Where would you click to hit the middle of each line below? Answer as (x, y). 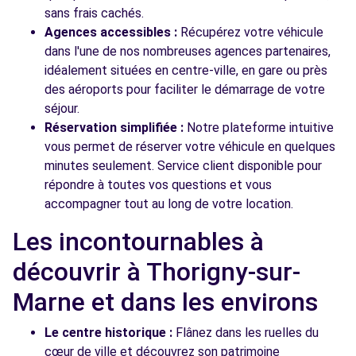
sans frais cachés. (94, 13)
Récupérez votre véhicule (250, 32)
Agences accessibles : (111, 32)
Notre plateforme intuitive (259, 128)
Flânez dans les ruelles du (246, 333)
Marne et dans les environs (165, 302)
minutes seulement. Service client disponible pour (183, 166)
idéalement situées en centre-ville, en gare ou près (186, 70)
